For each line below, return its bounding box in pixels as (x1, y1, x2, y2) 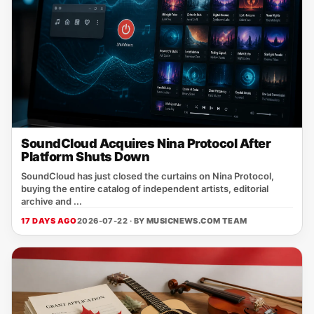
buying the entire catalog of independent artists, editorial (21, 183, 268, 194)
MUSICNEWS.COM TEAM (146, 216, 247, 226)
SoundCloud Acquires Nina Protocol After (21, 136, 271, 151)
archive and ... (21, 196, 82, 207)
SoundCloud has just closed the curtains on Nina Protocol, (21, 170, 274, 182)
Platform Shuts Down (21, 149, 150, 164)
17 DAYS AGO (21, 216, 77, 226)
